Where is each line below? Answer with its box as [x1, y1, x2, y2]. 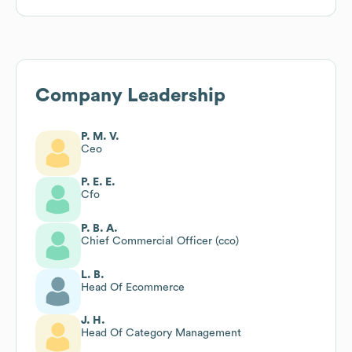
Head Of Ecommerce [81, 281, 185, 293]
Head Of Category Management [81, 327, 241, 339]
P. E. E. [81, 176, 115, 188]
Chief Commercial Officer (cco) [81, 235, 239, 247]
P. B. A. [81, 222, 118, 234]
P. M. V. [81, 130, 119, 142]
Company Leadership [35, 86, 225, 105]
